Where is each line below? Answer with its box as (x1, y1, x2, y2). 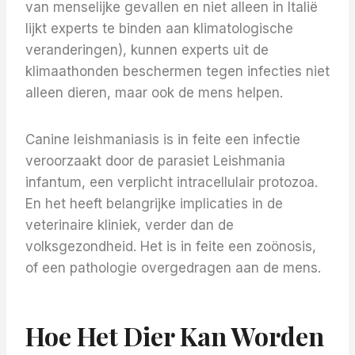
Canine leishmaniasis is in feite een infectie (25, 132, 300, 148)
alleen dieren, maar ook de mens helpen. (25, 85, 283, 101)
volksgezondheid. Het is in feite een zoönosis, (25, 239, 316, 255)
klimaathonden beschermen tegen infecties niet (25, 63, 330, 80)
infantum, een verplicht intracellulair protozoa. (25, 174, 318, 191)
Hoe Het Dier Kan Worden (25, 319, 324, 353)
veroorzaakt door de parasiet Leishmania (25, 153, 285, 170)
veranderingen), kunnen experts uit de (25, 42, 269, 59)
